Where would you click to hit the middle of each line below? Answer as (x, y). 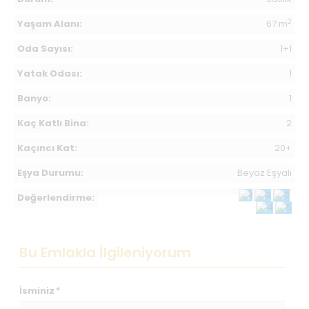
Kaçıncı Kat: (47, 148)
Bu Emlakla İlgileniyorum (106, 253)
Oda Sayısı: (45, 49)
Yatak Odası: (50, 74)
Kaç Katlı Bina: (53, 123)
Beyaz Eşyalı (265, 173)
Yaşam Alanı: (50, 24)
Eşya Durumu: (50, 173)
